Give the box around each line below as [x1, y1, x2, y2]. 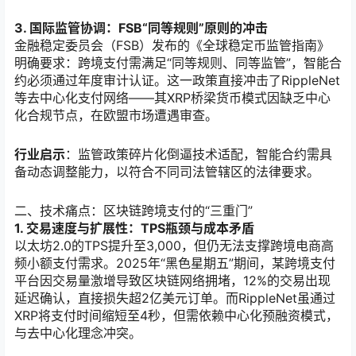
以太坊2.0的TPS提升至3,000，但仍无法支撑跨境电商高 [14, 238, 334, 254]
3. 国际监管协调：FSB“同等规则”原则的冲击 [14, 19, 268, 36]
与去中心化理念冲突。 [14, 325, 141, 342]
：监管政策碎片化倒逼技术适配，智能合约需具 [65, 146, 332, 163]
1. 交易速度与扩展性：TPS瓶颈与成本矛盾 [14, 220, 254, 237]
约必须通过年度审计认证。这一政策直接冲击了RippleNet [14, 72, 340, 88]
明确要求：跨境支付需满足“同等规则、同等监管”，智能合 [14, 54, 342, 71]
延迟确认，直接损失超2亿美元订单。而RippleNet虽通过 [14, 290, 335, 307]
